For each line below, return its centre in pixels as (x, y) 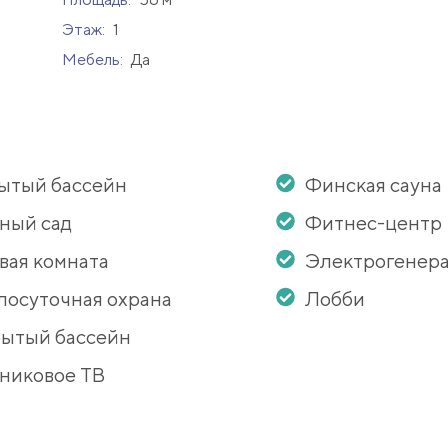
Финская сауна (373, 185)
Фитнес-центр (373, 223)
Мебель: (93, 60)
